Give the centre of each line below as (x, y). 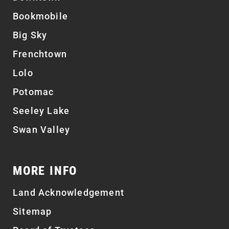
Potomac (33, 91)
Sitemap (32, 211)
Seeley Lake (41, 110)
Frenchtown (40, 54)
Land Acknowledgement (68, 192)
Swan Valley (42, 129)
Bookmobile (40, 16)
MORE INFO (45, 170)
